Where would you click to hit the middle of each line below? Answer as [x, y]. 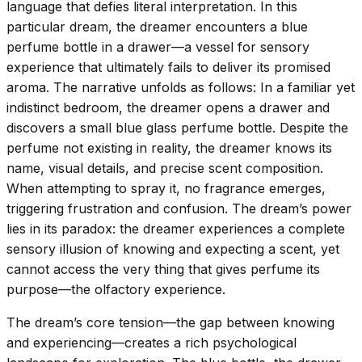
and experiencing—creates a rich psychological [152, 342]
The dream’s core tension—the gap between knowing [170, 322]
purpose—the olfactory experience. [116, 289]
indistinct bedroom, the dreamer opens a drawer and [168, 107]
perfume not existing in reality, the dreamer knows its [169, 147]
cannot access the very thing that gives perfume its [163, 269]
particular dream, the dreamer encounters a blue [157, 26]
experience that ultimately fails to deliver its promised [168, 67]
